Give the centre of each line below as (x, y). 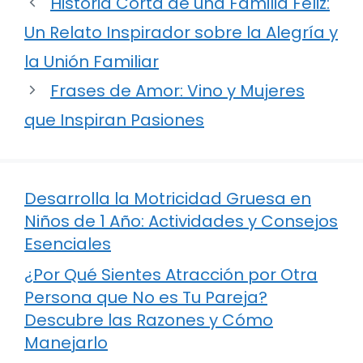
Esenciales (68, 243)
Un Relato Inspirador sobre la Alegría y (181, 32)
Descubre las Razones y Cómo (149, 320)
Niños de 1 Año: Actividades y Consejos (181, 221)
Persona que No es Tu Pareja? (146, 297)
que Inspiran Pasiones (114, 120)
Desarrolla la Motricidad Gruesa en (168, 198)
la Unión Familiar (92, 61)
